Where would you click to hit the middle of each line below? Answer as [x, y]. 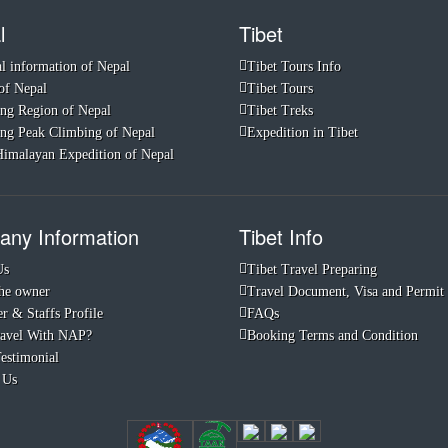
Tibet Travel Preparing [312, 269]
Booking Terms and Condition [332, 335]
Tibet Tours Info [294, 66]
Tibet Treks [280, 110]
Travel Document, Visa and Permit [345, 291]
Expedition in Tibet [302, 132]
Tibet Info [281, 236]
